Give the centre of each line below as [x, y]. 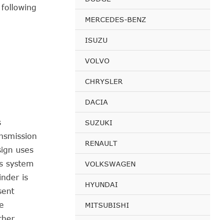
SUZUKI [99, 123]
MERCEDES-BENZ [116, 19]
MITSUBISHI [107, 205]
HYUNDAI [101, 184]
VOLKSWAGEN [110, 164]
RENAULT [101, 143]
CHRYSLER [104, 81]
